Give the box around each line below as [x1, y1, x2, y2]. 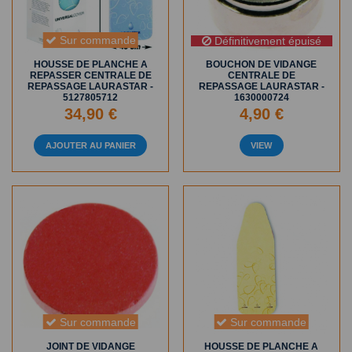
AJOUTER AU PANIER [45, 141, 136, 151]
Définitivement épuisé [211, 34, 321, 47]
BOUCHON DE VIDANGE [206, 59, 317, 71]
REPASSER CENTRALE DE [29, 70, 152, 82]
